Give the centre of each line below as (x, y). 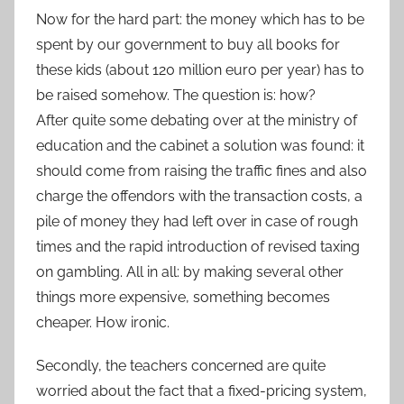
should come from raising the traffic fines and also (202, 170)
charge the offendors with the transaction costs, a (199, 196)
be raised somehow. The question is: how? (176, 95)
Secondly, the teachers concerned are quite (181, 365)
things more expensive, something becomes (183, 297)
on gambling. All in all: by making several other (190, 271)
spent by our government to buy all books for (188, 44)
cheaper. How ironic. (103, 322)
